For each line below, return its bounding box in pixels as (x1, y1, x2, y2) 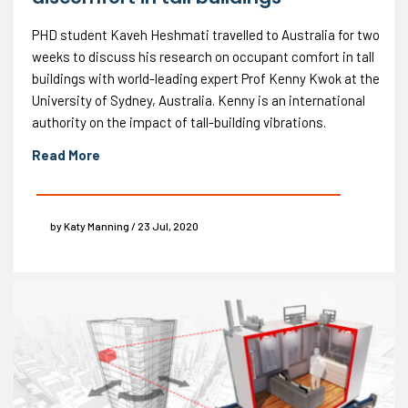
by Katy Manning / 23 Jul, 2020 (50, 219, 199, 232)
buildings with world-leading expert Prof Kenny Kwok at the (32, 69, 380, 87)
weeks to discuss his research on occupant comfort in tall (32, 47, 374, 65)
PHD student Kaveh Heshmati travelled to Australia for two (32, 25, 380, 43)
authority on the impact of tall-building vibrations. (32, 113, 326, 130)
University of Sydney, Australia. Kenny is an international (32, 91, 365, 108)
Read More (32, 146, 100, 163)
